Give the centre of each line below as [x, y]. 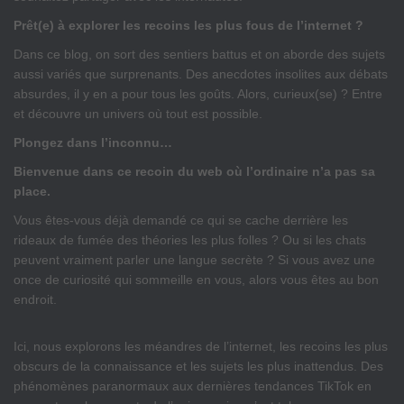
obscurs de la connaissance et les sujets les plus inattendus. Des [198, 366]
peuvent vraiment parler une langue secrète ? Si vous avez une [194, 260]
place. [32, 191]
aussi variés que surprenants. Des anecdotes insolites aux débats [201, 74]
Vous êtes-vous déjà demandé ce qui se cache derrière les [181, 220]
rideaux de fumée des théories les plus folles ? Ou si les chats [190, 240]
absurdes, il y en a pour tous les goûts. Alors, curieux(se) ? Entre [198, 94]
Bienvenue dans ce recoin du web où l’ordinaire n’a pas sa [194, 171]
